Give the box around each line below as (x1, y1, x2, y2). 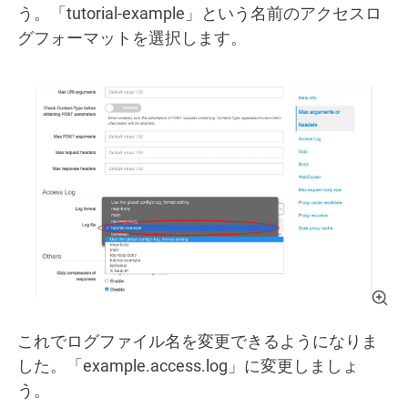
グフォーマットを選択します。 (17, 27, 247, 47)
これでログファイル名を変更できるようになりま (17, 331, 378, 351)
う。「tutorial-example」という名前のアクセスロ (17, 3, 382, 23)
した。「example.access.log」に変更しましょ (17, 355, 359, 375)
